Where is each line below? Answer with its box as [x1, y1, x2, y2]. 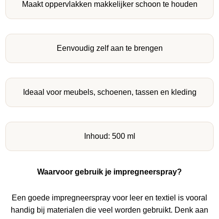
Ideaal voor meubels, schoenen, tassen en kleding [22, 88, 197, 96]
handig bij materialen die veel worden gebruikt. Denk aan [11, 205, 208, 214]
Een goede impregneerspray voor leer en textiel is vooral [12, 193, 207, 202]
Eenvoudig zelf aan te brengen [56, 44, 163, 52]
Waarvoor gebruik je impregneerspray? [37, 167, 182, 176]
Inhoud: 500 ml [84, 131, 135, 140]
